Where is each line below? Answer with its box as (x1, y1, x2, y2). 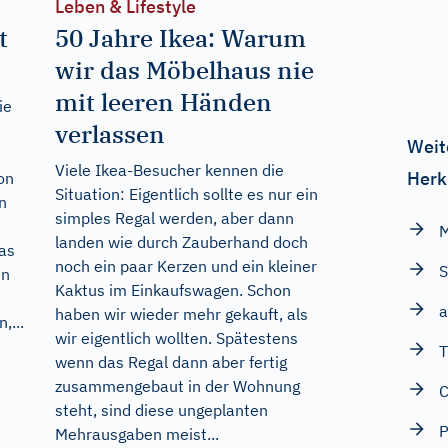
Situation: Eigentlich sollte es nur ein (54, 184, 318, 205)
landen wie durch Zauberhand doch (54, 232, 308, 253)
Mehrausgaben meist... (54, 424, 219, 445)
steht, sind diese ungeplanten (54, 400, 268, 421)
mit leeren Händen (54, 86, 272, 119)
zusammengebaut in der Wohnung (54, 376, 300, 397)
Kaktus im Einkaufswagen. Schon (54, 280, 291, 301)
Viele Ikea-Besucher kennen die (54, 160, 284, 181)
